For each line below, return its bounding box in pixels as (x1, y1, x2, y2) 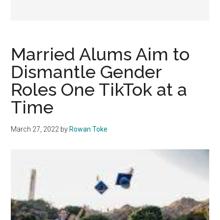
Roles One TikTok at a (11, 79, 188, 100)
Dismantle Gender (11, 61, 162, 82)
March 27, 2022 (11, 125, 59, 134)
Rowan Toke (69, 125, 108, 134)
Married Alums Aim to (11, 44, 190, 65)
